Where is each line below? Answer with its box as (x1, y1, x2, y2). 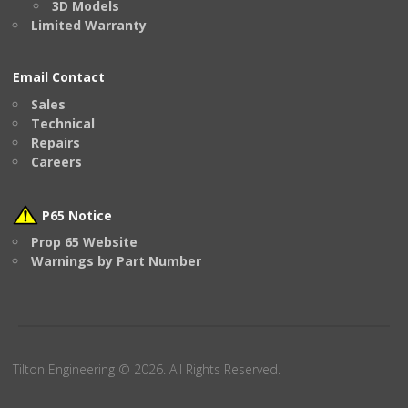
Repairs (31, 133, 80, 151)
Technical (31, 114, 95, 132)
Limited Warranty (31, 15, 147, 34)
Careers (31, 152, 82, 170)
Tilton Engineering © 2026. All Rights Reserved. (13, 361, 280, 379)
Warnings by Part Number (31, 252, 201, 270)
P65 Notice (38, 206, 112, 224)
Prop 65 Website (31, 233, 138, 251)
